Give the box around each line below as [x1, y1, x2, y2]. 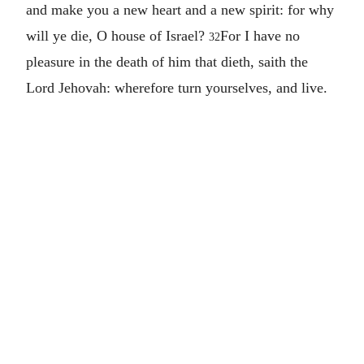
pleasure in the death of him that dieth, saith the [26, 53, 308, 70]
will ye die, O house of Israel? [26, 27, 209, 44]
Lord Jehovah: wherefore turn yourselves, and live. [26, 79, 327, 96]
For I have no [220, 27, 300, 44]
